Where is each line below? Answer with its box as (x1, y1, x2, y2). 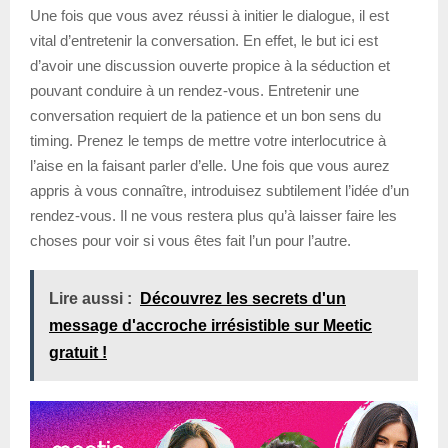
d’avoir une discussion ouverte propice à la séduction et (30, 56, 390, 74)
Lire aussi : (49, 289, 132, 307)
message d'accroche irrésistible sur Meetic (49, 316, 372, 334)
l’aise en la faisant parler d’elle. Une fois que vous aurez (30, 156, 390, 174)
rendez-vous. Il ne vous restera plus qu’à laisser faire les (30, 206, 397, 224)
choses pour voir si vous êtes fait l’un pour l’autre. (30, 231, 351, 249)
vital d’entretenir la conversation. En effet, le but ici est (30, 31, 378, 49)
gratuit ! (49, 343, 107, 361)
